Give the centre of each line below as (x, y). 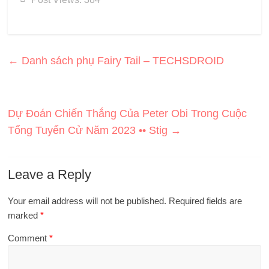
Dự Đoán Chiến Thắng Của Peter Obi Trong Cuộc (128, 113)
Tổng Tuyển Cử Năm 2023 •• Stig (89, 130)
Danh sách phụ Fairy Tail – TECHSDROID (122, 60)
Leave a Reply (50, 174)
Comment (29, 238)
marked (24, 215)
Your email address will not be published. (87, 201)
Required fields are (206, 201)
